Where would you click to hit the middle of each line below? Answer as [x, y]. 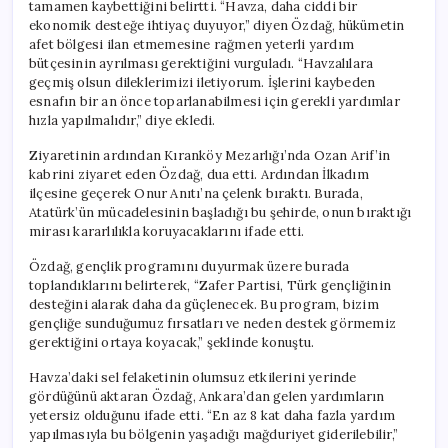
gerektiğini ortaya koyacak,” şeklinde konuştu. [172, 342]
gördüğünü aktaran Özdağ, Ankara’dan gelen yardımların [207, 396]
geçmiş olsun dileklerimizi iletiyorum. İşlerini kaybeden [202, 82]
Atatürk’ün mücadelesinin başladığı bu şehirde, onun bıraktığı [220, 212]
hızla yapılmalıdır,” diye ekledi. [122, 120]
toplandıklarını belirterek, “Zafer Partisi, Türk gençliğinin [210, 285]
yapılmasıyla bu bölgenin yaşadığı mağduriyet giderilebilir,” [213, 434]
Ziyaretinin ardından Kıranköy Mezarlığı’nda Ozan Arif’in [210, 155]
